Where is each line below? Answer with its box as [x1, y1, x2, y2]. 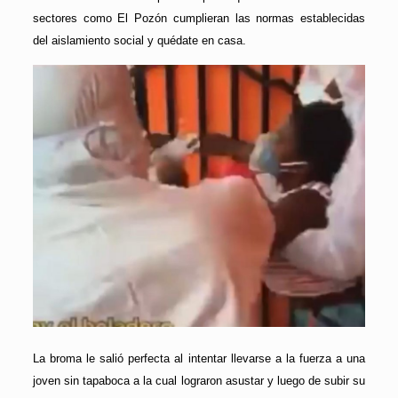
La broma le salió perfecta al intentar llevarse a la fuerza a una [32, 352, 366, 365]
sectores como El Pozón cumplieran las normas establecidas [32, 12, 366, 26]
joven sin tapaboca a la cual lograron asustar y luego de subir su [32, 374, 366, 387]
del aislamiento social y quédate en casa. [32, 34, 246, 48]
